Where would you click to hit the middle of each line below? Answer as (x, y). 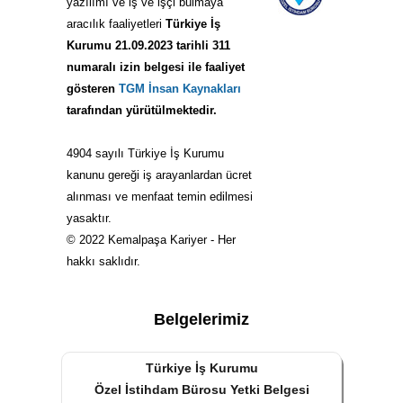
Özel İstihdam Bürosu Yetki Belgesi (201, 389)
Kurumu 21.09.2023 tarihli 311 (148, 45)
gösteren (93, 88)
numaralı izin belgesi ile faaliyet (156, 67)
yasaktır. (89, 218)
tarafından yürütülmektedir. (142, 110)
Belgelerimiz (201, 319)
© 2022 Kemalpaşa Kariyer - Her (151, 239)
